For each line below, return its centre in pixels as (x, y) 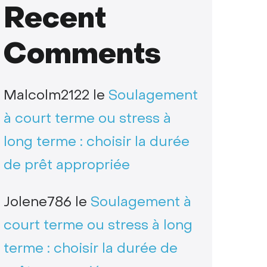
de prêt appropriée (66, 165)
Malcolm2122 (46, 95)
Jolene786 (37, 202)
